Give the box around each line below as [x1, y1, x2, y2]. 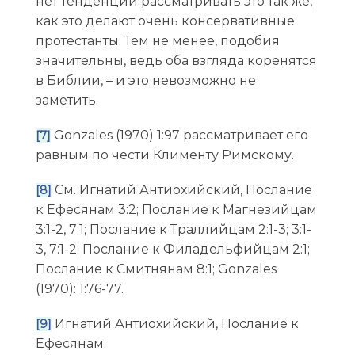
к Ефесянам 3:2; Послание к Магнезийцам [35, 202, 317, 218]
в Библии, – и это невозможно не [35, 72, 256, 88]
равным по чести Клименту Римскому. [35, 147, 294, 162]
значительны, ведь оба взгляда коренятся [35, 52, 317, 68]
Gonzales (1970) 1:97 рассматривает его [50, 127, 308, 143]
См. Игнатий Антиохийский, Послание [51, 182, 312, 198]
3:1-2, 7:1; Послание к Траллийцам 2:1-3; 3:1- [35, 222, 311, 238]
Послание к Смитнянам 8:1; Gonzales [35, 261, 277, 277]
